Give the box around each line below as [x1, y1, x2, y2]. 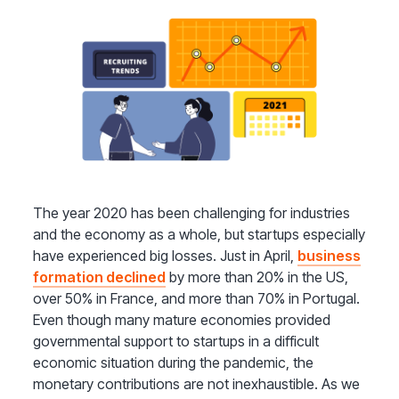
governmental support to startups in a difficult [33, 332, 320, 351]
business [297, 247, 362, 265]
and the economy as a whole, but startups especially [33, 225, 366, 244]
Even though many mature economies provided [33, 311, 331, 330]
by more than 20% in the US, [166, 268, 349, 287]
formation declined [33, 268, 167, 287]
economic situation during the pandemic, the [33, 354, 314, 372]
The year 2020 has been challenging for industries [33, 204, 351, 223]
